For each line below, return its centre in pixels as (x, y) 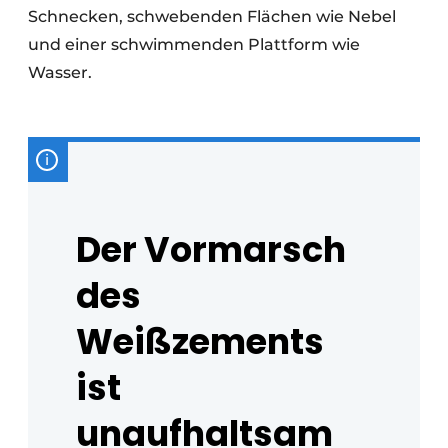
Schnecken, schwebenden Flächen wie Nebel (212, 16)
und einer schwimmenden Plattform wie (194, 44)
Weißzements (200, 341)
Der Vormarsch (211, 249)
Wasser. (66, 72)
